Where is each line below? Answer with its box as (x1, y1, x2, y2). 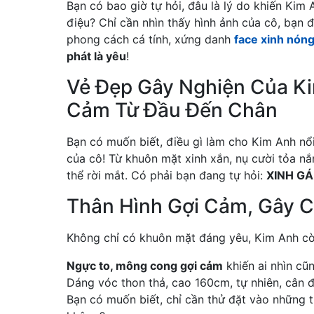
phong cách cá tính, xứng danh (67, 32, 234, 47)
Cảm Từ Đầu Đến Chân (67, 98, 278, 123)
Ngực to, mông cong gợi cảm (67, 259, 223, 273)
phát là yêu (67, 49, 126, 64)
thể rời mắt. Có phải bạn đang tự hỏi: (67, 168, 266, 183)
